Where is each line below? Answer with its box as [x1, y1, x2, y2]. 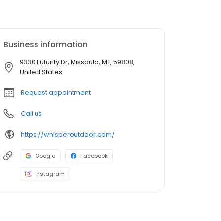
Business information [3, 39, 88, 51]
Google [35, 152, 55, 160]
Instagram [35, 170, 65, 178]
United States [20, 67, 62, 77]
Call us [21, 109, 42, 119]
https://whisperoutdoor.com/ [21, 129, 115, 139]
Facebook [80, 152, 108, 160]
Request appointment [21, 88, 91, 98]
